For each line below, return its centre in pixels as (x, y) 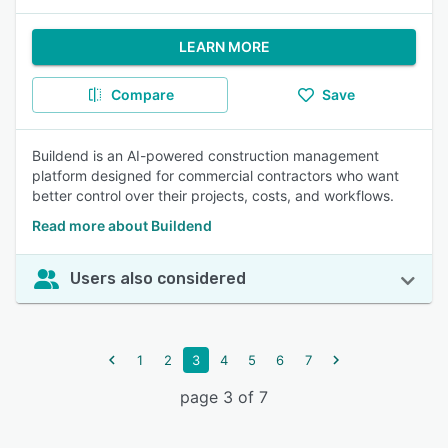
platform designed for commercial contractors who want (215, 175)
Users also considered (158, 278)
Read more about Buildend (122, 225)
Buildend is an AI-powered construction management (205, 155)
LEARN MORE (224, 46)
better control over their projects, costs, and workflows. (213, 195)
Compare (142, 94)
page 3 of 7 (224, 397)
